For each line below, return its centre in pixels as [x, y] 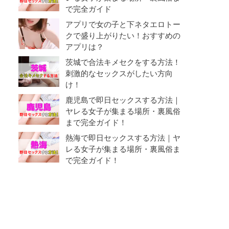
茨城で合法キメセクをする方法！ [123, 62]
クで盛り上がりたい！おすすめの [123, 35]
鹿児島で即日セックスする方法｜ [123, 100]
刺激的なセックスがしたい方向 [119, 73]
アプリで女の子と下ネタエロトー [123, 24]
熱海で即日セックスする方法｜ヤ [123, 138]
